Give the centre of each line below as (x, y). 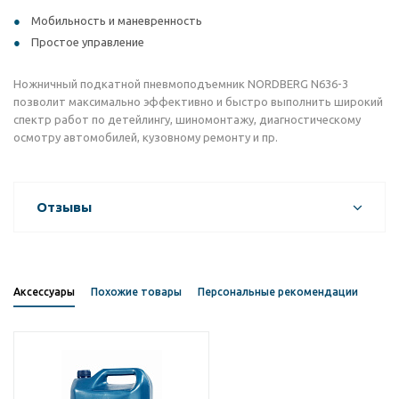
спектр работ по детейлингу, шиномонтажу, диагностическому (187, 120)
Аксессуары (44, 292)
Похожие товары (136, 292)
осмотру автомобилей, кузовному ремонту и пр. (146, 138)
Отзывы (64, 208)
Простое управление (88, 42)
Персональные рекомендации (278, 292)
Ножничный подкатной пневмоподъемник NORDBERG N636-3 (181, 84)
